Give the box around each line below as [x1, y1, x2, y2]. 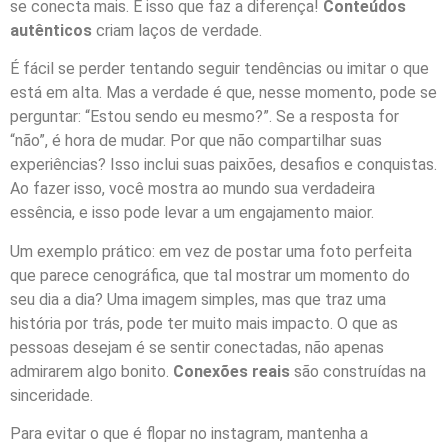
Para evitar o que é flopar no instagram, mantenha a [10, 423, 368, 443]
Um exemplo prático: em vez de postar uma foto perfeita [10, 241, 412, 261]
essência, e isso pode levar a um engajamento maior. [10, 203, 374, 223]
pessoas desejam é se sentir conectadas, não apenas [10, 337, 384, 357]
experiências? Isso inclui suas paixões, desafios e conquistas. [10, 155, 437, 175]
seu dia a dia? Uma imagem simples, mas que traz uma [10, 289, 386, 309]
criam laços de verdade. [92, 20, 262, 40]
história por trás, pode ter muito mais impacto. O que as [10, 313, 398, 333]
